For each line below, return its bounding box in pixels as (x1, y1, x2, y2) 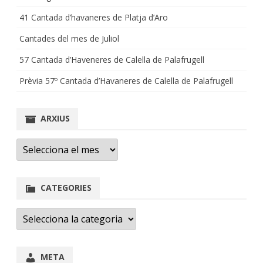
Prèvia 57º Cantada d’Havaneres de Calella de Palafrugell (19, 75, 233, 86)
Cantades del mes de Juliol (19, 33, 119, 44)
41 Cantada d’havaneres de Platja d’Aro (19, 12, 168, 23)
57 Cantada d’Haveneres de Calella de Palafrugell (19, 54, 204, 65)
